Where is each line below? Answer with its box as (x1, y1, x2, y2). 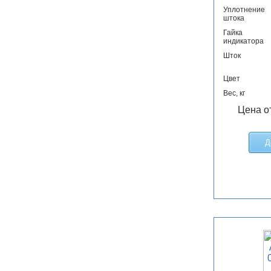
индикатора (223, 37, 264, 46)
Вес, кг (223, 89, 245, 98)
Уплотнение (223, 5, 265, 15)
